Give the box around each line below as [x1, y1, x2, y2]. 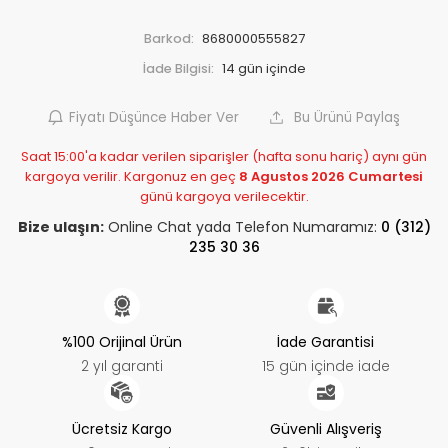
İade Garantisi [277, 335, 375, 350]
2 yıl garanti [81, 359, 164, 374]
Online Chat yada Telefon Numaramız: [103, 220, 381, 235]
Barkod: [143, 32, 194, 46]
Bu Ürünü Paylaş [290, 111, 400, 125]
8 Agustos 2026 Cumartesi [239, 170, 423, 184]
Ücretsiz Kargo [72, 422, 173, 437]
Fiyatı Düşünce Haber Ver [69, 111, 239, 125]
